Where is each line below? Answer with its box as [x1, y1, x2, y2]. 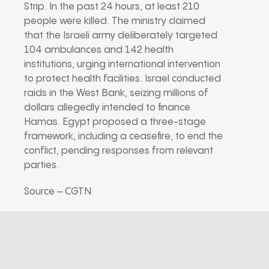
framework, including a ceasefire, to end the [24, 131, 223, 142]
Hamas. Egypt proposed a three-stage [24, 116, 206, 127]
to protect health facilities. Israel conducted [24, 73, 221, 84]
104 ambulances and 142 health [24, 44, 174, 55]
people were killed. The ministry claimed [24, 16, 205, 26]
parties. [24, 160, 59, 171]
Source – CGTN [24, 186, 91, 197]
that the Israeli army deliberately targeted [24, 30, 217, 41]
